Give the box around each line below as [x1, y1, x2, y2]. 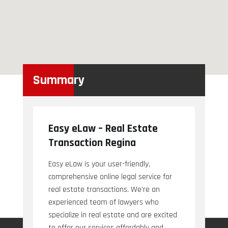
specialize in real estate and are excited [48, 210, 177, 221]
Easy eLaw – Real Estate [48, 122, 158, 136]
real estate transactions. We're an [48, 184, 160, 195]
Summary [33, 72, 84, 89]
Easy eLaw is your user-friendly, [48, 159, 150, 170]
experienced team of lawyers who [48, 197, 159, 208]
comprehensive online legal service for [48, 172, 172, 183]
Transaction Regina [48, 136, 136, 151]
